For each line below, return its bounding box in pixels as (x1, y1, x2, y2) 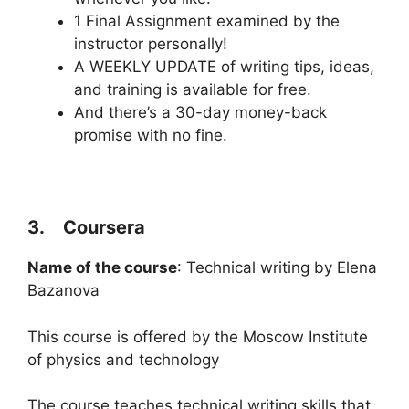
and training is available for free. (74, 80, 311, 100)
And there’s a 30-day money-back (74, 103, 327, 122)
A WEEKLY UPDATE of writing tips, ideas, (74, 58, 374, 77)
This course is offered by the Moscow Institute (27, 327, 368, 346)
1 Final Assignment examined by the (74, 12, 340, 31)
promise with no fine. (74, 126, 227, 145)
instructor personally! (74, 35, 227, 54)
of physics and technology (27, 350, 219, 369)
